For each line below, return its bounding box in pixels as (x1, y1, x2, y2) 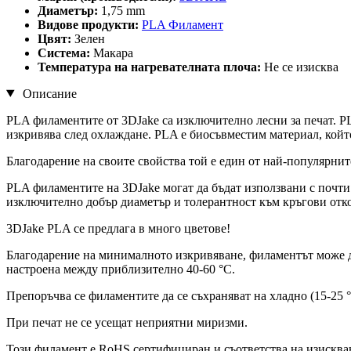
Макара (93, 45, 133, 60)
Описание (19, 86, 77, 100)
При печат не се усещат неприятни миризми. (6, 315, 248, 329)
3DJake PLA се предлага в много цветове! (6, 221, 230, 235)
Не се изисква (264, 60, 338, 74)
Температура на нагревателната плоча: (38, 60, 264, 74)
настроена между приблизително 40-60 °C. (6, 262, 235, 276)
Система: (38, 45, 93, 60)
